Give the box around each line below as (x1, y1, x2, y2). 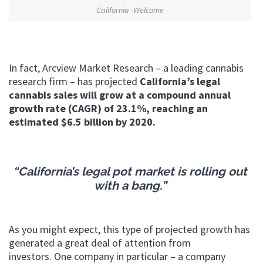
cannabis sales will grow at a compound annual (9, 88, 231, 102)
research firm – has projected (9, 75, 140, 89)
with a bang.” (94, 178, 166, 193)
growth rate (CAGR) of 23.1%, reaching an (9, 102, 208, 116)
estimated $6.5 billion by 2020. (9, 115, 156, 129)
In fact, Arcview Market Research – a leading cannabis (9, 61, 244, 75)
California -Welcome (96, 4, 164, 15)
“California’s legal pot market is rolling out (13, 164, 247, 179)
